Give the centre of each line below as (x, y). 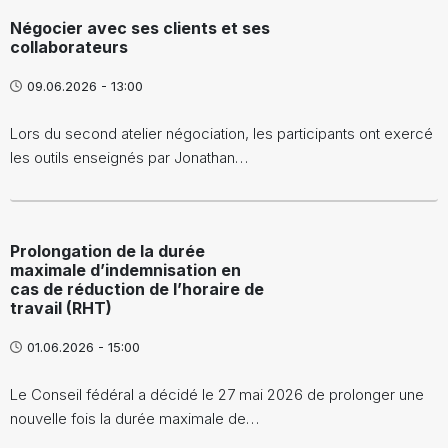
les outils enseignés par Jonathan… (129, 157)
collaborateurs (69, 46)
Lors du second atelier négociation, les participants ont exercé (221, 133)
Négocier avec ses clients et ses (140, 27)
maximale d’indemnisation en (125, 269)
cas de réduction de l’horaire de (137, 288)
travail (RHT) (61, 307)
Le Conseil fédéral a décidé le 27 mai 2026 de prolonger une (217, 394)
